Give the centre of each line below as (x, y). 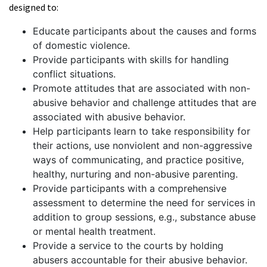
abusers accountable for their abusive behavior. (140, 260)
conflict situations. (74, 74)
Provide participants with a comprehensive (130, 188)
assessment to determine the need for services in (144, 203)
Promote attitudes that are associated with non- (142, 88)
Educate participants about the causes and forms (145, 31)
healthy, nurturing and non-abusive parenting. (135, 174)
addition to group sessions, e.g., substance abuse (144, 217)
